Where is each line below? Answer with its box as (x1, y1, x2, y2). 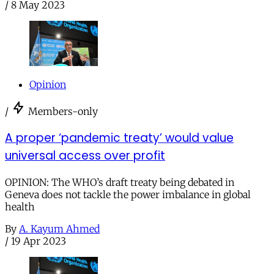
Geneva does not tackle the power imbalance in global (5, 188, 251, 201)
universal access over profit (5, 147, 165, 164)
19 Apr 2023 (11, 234, 66, 247)
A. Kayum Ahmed (19, 222, 100, 235)
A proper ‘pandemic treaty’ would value (5, 129, 234, 146)
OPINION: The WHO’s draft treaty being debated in (5, 176, 234, 188)
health (5, 200, 35, 213)
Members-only (28, 105, 98, 118)
